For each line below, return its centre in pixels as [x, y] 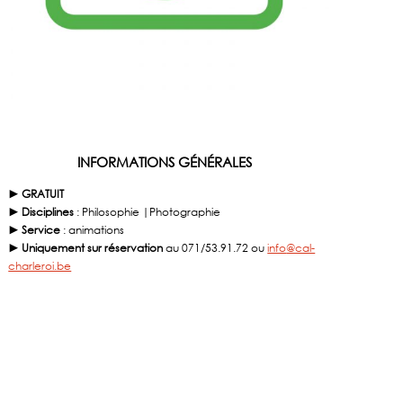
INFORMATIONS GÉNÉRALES [164, 162]
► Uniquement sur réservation [87, 248]
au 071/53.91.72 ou [217, 248]
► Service [36, 230]
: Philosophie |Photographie [149, 212]
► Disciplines [43, 212]
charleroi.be [40, 266]
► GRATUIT [36, 194]
